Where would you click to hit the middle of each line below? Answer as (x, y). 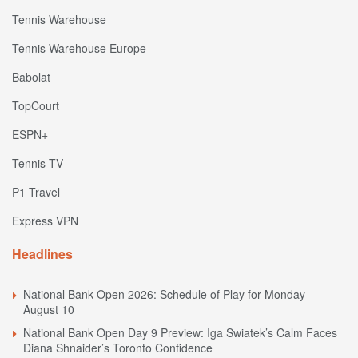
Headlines (42, 254)
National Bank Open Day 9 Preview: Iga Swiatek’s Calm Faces (180, 333)
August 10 (49, 310)
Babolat (31, 77)
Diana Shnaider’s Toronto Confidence (118, 348)
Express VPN (45, 221)
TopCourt (36, 106)
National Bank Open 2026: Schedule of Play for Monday (164, 294)
